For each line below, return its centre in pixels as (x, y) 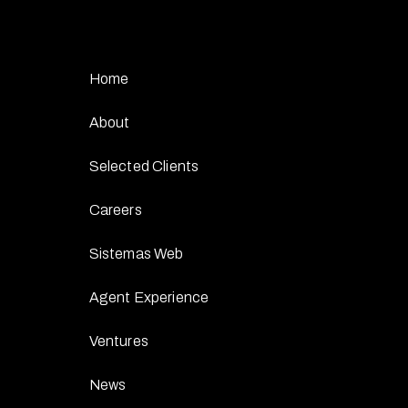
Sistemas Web (136, 253)
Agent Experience (149, 297)
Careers (115, 209)
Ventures (118, 341)
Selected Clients (144, 166)
